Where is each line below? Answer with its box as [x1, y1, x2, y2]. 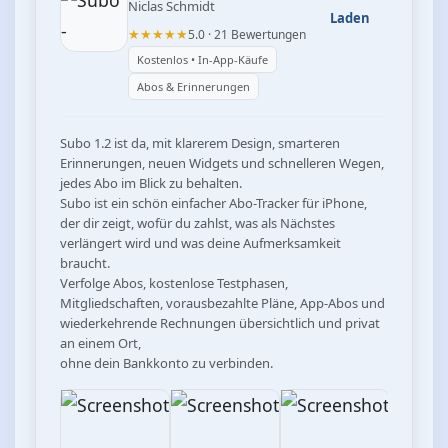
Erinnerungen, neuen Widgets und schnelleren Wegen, [60, 153, 384, 172]
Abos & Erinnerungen [137, 78, 250, 94]
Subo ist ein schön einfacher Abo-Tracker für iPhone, [60, 193, 367, 212]
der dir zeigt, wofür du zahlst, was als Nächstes [60, 213, 335, 232]
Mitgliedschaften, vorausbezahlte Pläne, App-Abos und [60, 293, 385, 312]
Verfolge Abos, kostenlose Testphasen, [60, 273, 288, 292]
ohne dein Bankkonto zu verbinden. [60, 353, 273, 372]
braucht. [60, 253, 110, 272]
